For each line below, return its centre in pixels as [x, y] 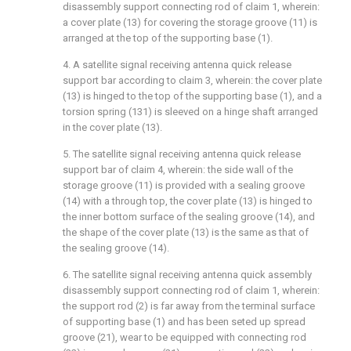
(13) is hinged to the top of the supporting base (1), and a [192, 96]
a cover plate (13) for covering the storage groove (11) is [190, 23]
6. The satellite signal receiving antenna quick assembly [187, 275]
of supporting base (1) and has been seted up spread [184, 322]
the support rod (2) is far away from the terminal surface [189, 306]
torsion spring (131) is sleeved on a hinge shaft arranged [190, 112]
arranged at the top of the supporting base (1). [168, 38]
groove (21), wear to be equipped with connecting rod [185, 338]
